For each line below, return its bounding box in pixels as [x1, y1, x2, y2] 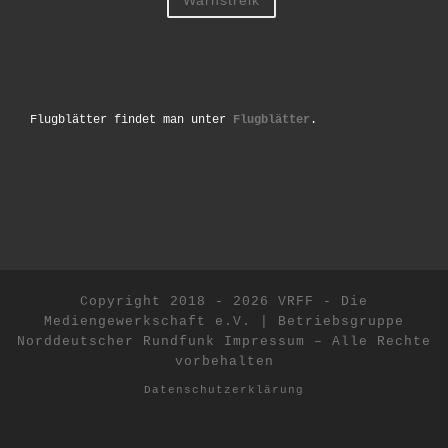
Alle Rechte [332, 333, 431, 349]
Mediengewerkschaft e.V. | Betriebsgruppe [44, 313, 404, 329]
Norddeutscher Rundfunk [17, 333, 215, 349]
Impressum [224, 333, 305, 349]
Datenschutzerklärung [144, 383, 304, 396]
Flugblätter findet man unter [29, 112, 233, 127]
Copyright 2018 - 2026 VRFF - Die [80, 293, 368, 309]
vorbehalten [174, 353, 274, 369]
